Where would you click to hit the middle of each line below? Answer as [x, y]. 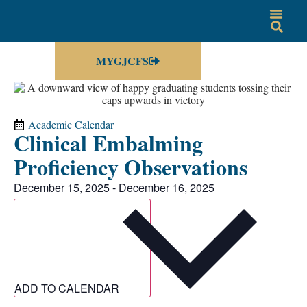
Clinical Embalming [108, 143]
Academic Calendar [71, 124]
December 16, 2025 [167, 187]
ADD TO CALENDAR [68, 288]
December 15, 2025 [62, 187]
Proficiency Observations [131, 167]
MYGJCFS [122, 61]
